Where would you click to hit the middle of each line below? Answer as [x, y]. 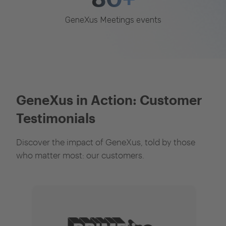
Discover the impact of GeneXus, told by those [106, 142]
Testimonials [56, 118]
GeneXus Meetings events [113, 19]
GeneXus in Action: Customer [109, 99]
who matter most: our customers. [80, 155]
